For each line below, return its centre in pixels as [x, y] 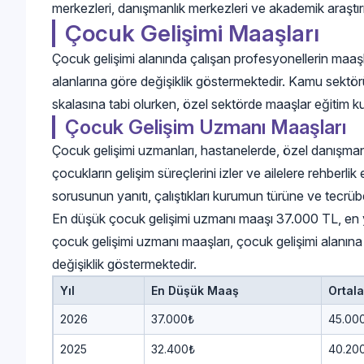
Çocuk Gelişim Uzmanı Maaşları [206, 127]
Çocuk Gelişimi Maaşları [192, 33]
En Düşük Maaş [195, 290]
